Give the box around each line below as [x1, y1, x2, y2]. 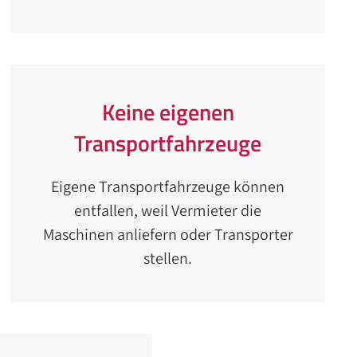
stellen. [143, 248, 193, 269]
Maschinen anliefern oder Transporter [42, 224, 293, 245]
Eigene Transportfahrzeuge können [51, 176, 285, 197]
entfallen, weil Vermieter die [74, 200, 262, 221]
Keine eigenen [101, 95, 234, 129]
